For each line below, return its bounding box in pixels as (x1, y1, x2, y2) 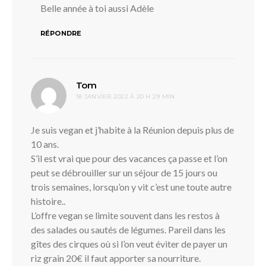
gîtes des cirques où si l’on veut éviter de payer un (31, 237, 227, 249)
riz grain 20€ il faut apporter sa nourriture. (31, 252, 201, 264)
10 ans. (31, 138, 59, 150)
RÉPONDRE (40, 28, 82, 37)
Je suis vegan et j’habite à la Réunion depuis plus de (31, 123, 234, 135)
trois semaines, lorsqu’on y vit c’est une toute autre (31, 180, 232, 192)
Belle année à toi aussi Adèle (40, 2, 154, 14)
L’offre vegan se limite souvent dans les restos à (31, 209, 220, 221)
